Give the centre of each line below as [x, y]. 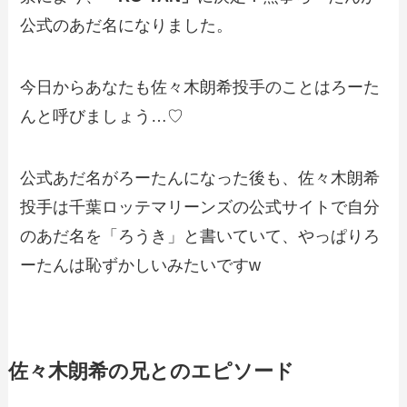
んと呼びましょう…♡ [102, 117]
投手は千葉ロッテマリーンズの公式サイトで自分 [200, 207]
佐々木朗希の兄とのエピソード [151, 371]
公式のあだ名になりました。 [127, 26]
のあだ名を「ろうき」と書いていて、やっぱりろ [200, 236]
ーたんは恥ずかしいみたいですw [141, 265]
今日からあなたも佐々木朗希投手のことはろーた [200, 88]
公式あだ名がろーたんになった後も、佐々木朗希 [200, 178]
